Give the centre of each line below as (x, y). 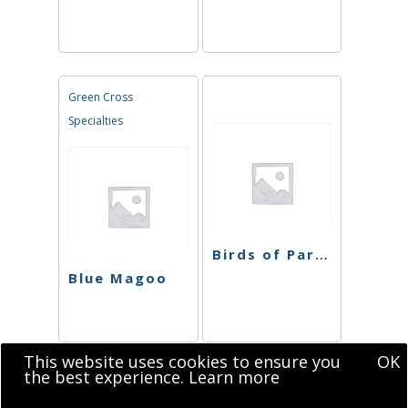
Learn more (234, 377)
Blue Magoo (118, 278)
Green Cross (101, 97)
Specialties (96, 120)
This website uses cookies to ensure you (182, 362)
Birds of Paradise (321, 255)
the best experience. (106, 377)
